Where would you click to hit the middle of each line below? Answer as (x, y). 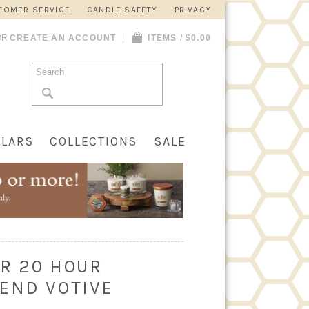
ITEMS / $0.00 (179, 38)
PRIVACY (192, 10)
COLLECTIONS (94, 141)
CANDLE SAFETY (122, 10)
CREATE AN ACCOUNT (63, 38)
